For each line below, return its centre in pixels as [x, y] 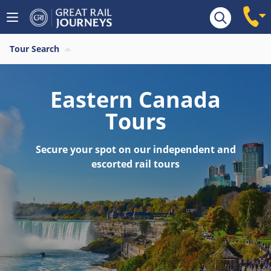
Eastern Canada [135, 100]
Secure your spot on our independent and [135, 149]
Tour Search [34, 49]
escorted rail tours [135, 164]
